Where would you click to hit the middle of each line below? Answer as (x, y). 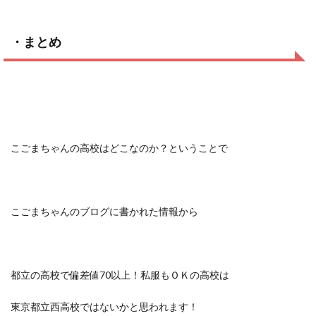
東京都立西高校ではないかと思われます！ (104, 306)
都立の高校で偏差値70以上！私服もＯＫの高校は (120, 275)
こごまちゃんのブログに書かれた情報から (104, 211)
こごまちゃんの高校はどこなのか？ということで (119, 148)
